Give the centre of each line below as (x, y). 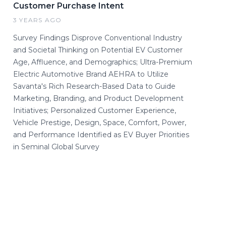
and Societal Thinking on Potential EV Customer (98, 50)
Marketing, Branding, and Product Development (98, 99)
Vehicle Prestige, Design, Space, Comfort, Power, (100, 123)
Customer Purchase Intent (68, 6)
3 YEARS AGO (38, 20)
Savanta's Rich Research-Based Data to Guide (94, 87)
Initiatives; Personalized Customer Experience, (95, 111)
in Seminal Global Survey (56, 147)
